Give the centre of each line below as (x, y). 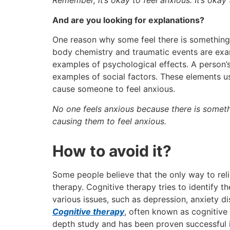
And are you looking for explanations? (128, 20)
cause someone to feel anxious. (114, 89)
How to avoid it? (112, 151)
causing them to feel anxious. (109, 121)
